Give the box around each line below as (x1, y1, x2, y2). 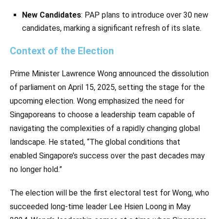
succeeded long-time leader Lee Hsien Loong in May (10, 202, 191, 212)
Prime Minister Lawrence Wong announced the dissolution (10, 69, 209, 79)
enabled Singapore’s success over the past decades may (10, 151, 205, 161)
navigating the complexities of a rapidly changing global (10, 124, 200, 133)
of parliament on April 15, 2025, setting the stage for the (10, 83, 205, 92)
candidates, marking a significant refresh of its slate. (22, 23, 201, 33)
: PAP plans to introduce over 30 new (81, 10, 208, 20)
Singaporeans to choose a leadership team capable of (10, 110, 195, 120)
